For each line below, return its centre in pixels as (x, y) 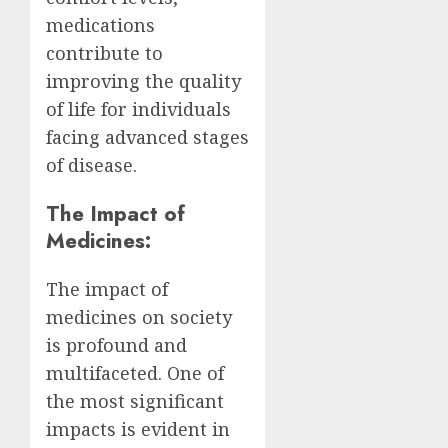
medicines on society (139, 317)
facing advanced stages (147, 136)
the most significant (135, 401)
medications (100, 24)
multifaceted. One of (135, 373)
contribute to (104, 52)
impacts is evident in (138, 429)
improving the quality (143, 80)
